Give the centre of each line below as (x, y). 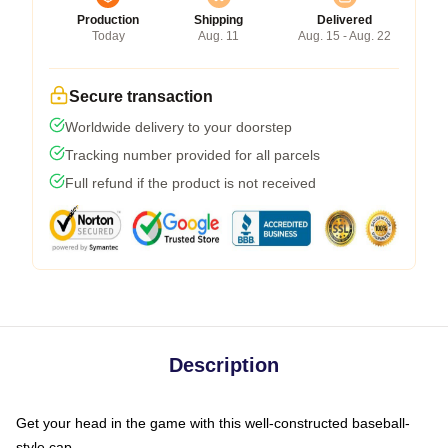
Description (224, 365)
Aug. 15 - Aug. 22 (344, 36)
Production (108, 20)
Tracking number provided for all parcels (192, 155)
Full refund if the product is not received (190, 183)
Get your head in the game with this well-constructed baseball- (213, 423)
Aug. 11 (218, 36)
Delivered (344, 20)
